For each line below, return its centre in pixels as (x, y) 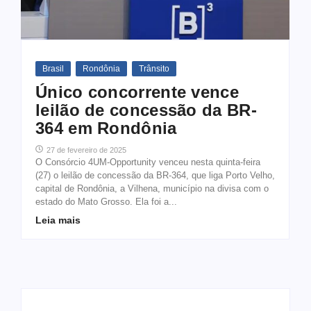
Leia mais (58, 220)
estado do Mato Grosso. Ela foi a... (106, 201)
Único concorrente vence (137, 92)
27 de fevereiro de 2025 (86, 150)
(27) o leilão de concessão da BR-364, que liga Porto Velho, (155, 175)
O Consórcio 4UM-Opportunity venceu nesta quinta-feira (148, 162)
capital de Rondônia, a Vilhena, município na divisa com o (152, 188)
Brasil (53, 68)
